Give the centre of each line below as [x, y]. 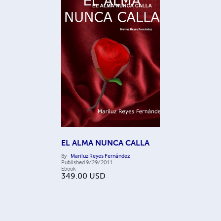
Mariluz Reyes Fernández [100, 156]
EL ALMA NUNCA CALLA [105, 143]
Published [73, 162]
